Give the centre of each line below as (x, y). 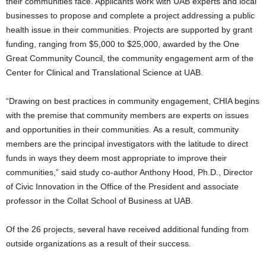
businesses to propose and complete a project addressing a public (130, 16)
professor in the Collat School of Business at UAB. (99, 201)
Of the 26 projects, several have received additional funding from (127, 229)
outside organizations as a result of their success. (99, 244)
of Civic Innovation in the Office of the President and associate (122, 187)
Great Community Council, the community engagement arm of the (130, 58)
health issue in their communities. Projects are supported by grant (129, 30)
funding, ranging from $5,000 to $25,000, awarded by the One (123, 44)
